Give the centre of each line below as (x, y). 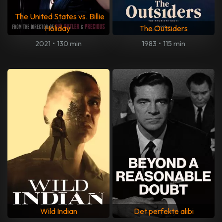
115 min (174, 44)
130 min (70, 44)
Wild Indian (58, 211)
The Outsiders (164, 28)
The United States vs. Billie (60, 16)
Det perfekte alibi (164, 211)
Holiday (57, 28)
